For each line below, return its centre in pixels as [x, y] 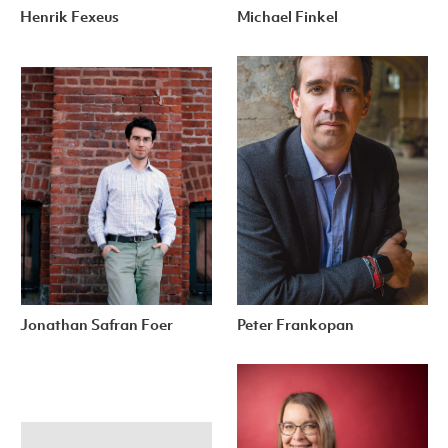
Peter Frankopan [295, 327]
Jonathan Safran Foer [97, 327]
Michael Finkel [287, 19]
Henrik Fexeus [70, 19]
